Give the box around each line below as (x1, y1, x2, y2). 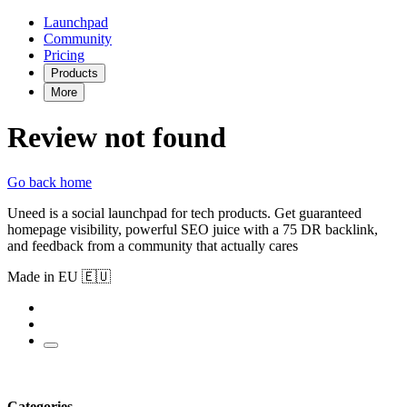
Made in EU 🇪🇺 (7, 268, 111, 284)
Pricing (44, 47, 84, 63)
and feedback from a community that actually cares (7, 237, 298, 253)
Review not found (7, 121, 226, 154)
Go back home (7, 174, 92, 190)
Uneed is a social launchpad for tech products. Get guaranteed (7, 204, 362, 221)
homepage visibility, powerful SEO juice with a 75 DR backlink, (7, 221, 378, 237)
